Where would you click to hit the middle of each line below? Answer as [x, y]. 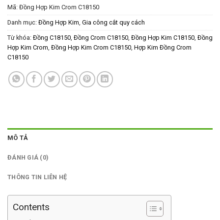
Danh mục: [23, 23]
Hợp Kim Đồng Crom [163, 48]
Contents [31, 207]
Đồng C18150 [52, 38]
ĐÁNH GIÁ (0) [28, 158]
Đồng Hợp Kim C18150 [163, 38]
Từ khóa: [20, 38]
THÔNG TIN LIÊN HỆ [37, 177]
